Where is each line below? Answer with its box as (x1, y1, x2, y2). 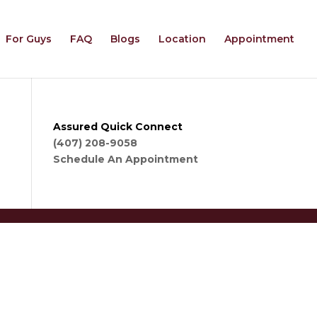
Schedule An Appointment (52, 153, 198, 166)
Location (158, 33, 206, 45)
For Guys (6, 33, 52, 45)
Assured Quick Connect (52, 120, 183, 133)
